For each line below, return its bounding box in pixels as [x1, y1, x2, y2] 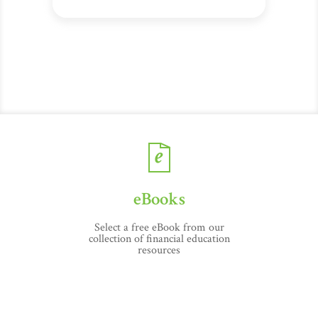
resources [138, 243, 180, 258]
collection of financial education [88, 231, 230, 246]
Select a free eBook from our [94, 220, 224, 235]
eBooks [133, 187, 185, 211]
